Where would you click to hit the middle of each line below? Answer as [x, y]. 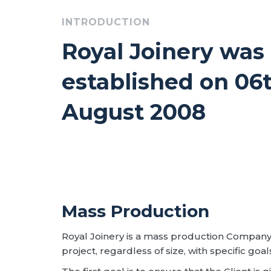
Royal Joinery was [163, 51]
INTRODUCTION [106, 22]
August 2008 [134, 112]
